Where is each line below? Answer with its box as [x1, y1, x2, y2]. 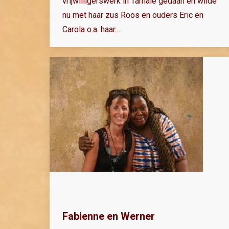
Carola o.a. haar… [62, 24, 120, 34]
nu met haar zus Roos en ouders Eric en [62, 10, 203, 20]
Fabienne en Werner [62, 210, 155, 222]
